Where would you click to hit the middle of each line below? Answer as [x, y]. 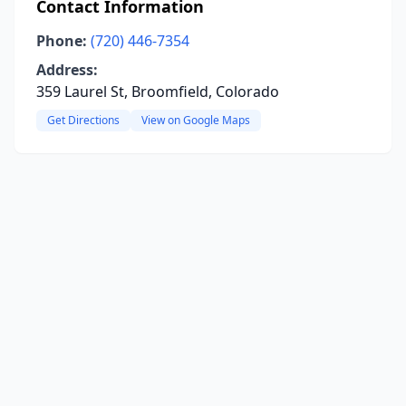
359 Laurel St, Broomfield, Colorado [158, 92]
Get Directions [83, 120]
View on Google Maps [196, 120]
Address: [67, 70]
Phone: [62, 41]
